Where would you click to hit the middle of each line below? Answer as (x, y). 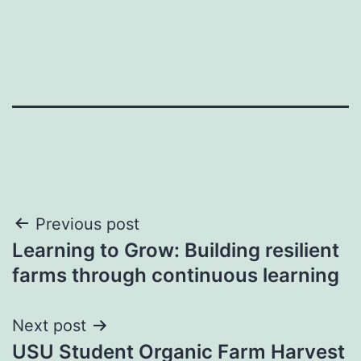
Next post (49, 325)
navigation (82, 265)
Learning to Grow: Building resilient (176, 250)
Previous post (87, 224)
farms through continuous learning (176, 275)
